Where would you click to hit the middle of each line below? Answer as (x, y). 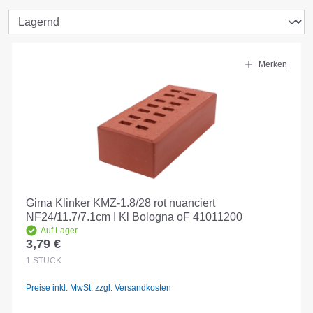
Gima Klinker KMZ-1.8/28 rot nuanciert (121, 203)
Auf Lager (59, 231)
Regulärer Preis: (71, 252)
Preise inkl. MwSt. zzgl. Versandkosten (99, 287)
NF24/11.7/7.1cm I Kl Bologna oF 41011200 (134, 217)
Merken (273, 65)
